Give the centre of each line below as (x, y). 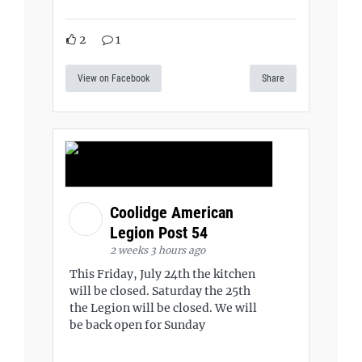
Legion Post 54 (161, 232)
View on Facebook (114, 78)
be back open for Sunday (137, 324)
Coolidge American (172, 212)
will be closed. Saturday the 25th (160, 290)
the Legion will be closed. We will (163, 307)
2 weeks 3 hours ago (158, 250)
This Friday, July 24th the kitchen (162, 274)
